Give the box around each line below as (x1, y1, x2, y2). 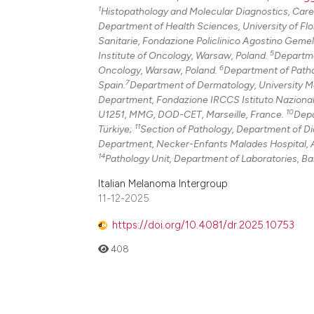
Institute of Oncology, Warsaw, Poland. (98, 50, 270, 62)
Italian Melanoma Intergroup (98, 177, 228, 190)
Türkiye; (98, 123, 135, 135)
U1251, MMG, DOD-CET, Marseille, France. (98, 109, 286, 121)
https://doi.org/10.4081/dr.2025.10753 (112, 219, 294, 232)
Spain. (98, 79, 125, 91)
